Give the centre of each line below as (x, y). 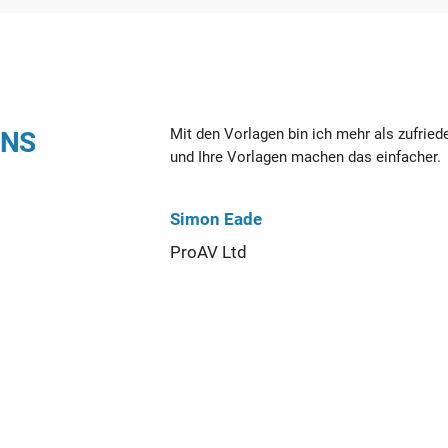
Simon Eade (216, 218)
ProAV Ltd (208, 251)
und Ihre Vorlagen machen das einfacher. (305, 156)
